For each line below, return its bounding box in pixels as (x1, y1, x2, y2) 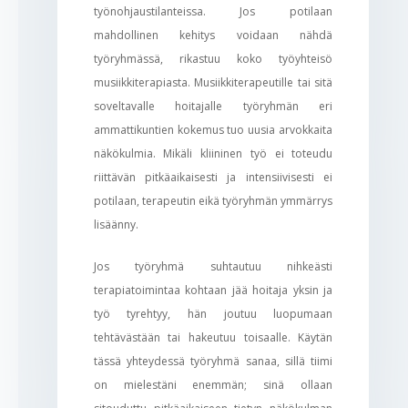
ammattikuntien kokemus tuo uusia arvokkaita (93, 121, 333, 138)
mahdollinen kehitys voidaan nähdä (93, 26, 333, 43)
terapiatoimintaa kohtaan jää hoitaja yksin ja (93, 281, 333, 298)
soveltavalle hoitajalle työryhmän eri (93, 97, 333, 114)
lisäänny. (93, 216, 138, 232)
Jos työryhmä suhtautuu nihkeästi (93, 258, 333, 274)
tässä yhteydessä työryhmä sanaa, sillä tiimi (93, 352, 333, 369)
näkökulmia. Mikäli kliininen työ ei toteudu (93, 145, 333, 161)
